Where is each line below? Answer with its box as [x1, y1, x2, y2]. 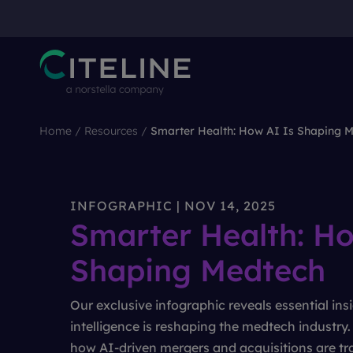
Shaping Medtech [70, 251, 325, 289]
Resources [84, 123, 138, 138]
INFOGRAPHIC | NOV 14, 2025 [70, 198, 276, 214]
